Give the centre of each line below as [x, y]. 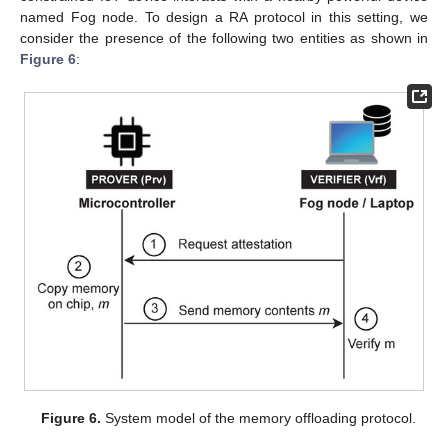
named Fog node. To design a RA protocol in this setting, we [224, 16]
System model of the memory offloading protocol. [258, 417]
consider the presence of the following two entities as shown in [224, 37]
